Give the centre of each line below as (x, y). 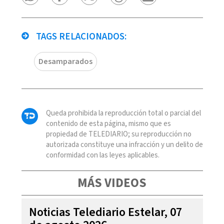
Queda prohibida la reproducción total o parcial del (123, 113)
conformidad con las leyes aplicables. (102, 155)
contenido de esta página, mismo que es (108, 123)
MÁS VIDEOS (112, 183)
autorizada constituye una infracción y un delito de (124, 144)
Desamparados (65, 61)
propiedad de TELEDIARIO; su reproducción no (118, 134)
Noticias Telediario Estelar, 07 (105, 212)
